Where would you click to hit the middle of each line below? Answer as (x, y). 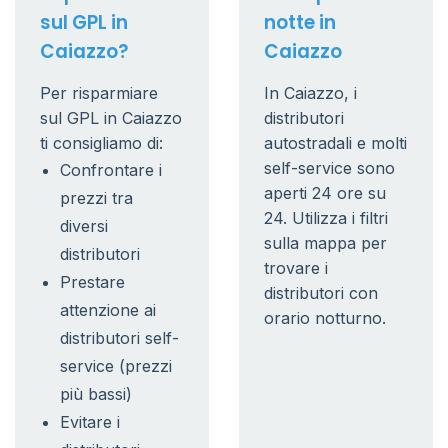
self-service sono (329, 168)
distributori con (321, 293)
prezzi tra (96, 198)
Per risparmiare (99, 93)
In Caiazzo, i (310, 93)
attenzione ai (108, 310)
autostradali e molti (335, 143)
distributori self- (119, 338)
